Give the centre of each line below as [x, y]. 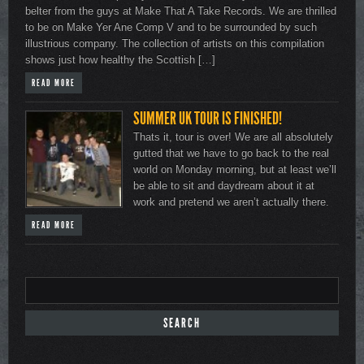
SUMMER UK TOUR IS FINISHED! [208, 119]
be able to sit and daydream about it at [224, 186]
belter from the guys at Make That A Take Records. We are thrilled [181, 11]
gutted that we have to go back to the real [231, 154]
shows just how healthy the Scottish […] [120, 60]
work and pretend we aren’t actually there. [231, 202]
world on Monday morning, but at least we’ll [235, 170]
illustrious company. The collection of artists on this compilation [175, 44]
